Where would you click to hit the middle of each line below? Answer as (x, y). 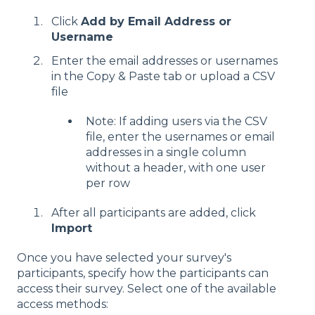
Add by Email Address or (156, 22)
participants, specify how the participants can (143, 273)
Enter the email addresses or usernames (165, 60)
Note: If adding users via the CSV (176, 121)
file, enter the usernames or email (180, 136)
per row (108, 183)
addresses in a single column (166, 152)
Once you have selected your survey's (124, 257)
